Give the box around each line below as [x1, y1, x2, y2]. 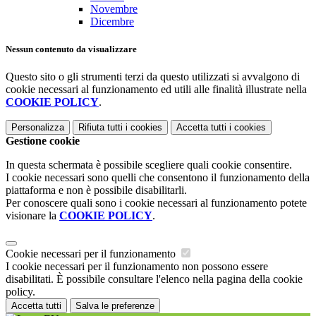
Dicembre [90, 16, 134, 28]
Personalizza [11, 122, 64, 133]
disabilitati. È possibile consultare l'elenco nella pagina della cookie [6, 273, 303, 286]
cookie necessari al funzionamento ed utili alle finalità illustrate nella [6, 83, 307, 96]
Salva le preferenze [75, 300, 154, 312]
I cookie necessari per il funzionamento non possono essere [6, 260, 268, 273]
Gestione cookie [6, 135, 80, 147]
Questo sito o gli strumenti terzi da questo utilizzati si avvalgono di [6, 71, 300, 83]
